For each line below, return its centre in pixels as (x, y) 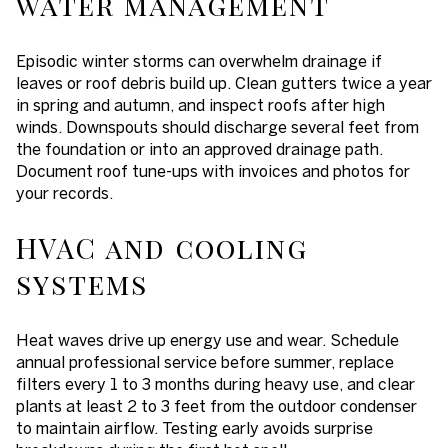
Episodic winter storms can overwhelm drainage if (199, 60)
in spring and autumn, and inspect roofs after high (200, 104)
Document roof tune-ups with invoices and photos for (213, 170)
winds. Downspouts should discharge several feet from (217, 126)
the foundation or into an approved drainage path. (199, 148)
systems (82, 284)
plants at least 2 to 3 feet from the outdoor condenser (216, 406)
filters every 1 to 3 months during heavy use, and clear (215, 384)
